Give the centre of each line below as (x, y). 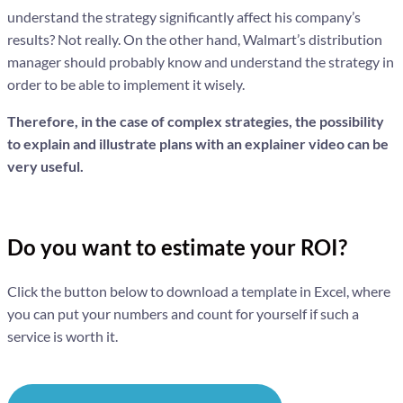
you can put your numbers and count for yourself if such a (183, 313)
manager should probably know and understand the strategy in (201, 61)
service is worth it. (63, 336)
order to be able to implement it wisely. (126, 84)
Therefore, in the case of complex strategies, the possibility (196, 121)
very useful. (45, 166)
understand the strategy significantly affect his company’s (184, 16)
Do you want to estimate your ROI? (177, 246)
